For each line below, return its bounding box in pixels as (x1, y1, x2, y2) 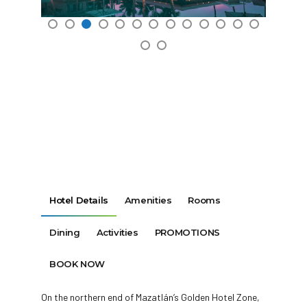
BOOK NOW (49, 258, 105, 270)
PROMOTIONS (154, 226, 220, 238)
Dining (49, 226, 80, 238)
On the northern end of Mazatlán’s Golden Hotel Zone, (41, 291, 260, 304)
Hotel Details (49, 195, 108, 206)
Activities (96, 226, 138, 238)
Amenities (124, 195, 172, 206)
